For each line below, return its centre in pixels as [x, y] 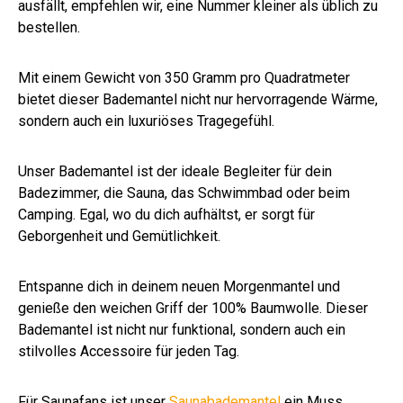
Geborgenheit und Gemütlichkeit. [119, 237]
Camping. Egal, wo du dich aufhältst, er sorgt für [166, 215]
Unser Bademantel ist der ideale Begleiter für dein [175, 172]
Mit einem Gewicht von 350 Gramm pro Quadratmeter [184, 78]
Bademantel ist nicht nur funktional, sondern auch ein [182, 330]
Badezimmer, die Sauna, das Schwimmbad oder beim [184, 193]
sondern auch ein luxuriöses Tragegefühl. [146, 121]
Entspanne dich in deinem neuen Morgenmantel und [179, 287]
